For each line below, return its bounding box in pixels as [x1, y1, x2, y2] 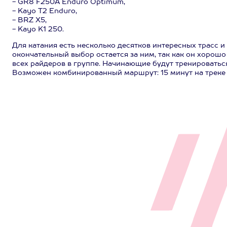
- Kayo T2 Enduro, [12, 8, 77, 15]
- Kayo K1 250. [12, 26, 64, 33]
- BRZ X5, [12, 17, 47, 24]
